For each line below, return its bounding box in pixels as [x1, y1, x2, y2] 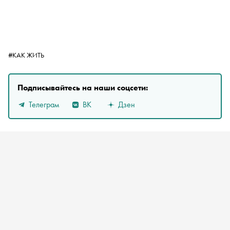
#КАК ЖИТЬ [8, 50, 44, 60]
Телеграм [29, 99, 59, 110]
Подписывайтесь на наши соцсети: [17, 82, 148, 93]
